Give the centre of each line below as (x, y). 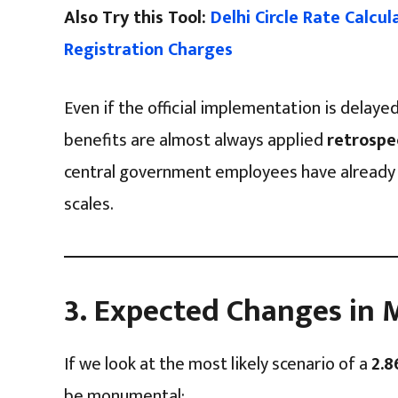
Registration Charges (148, 49)
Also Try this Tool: (137, 17)
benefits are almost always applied (195, 140)
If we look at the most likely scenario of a (218, 364)
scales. (89, 204)
